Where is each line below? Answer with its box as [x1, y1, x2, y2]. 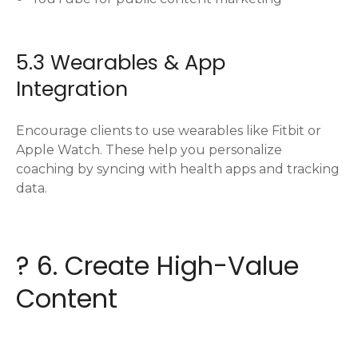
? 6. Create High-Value [16, 248, 299, 284]
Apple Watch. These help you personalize [16, 142, 282, 158]
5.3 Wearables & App [16, 48, 225, 78]
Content [16, 280, 117, 317]
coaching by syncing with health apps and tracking [16, 161, 340, 177]
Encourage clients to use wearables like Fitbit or [16, 123, 321, 139]
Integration [16, 74, 128, 104]
